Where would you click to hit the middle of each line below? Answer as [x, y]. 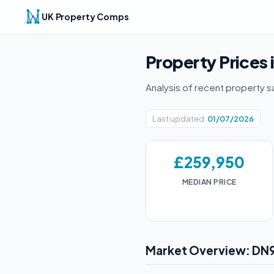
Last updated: [179, 119]
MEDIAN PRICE [209, 182]
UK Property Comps [85, 17]
